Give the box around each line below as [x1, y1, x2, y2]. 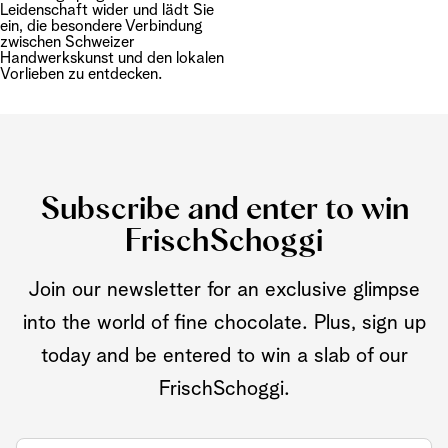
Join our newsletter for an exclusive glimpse [28, 280, 420, 300]
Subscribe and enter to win [39, 194, 409, 226]
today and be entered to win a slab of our [40, 346, 408, 366]
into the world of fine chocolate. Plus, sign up [22, 313, 426, 333]
